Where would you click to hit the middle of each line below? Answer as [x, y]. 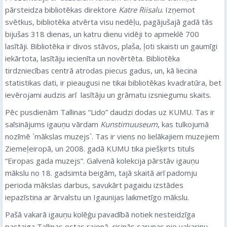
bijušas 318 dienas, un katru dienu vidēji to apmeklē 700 [102, 34]
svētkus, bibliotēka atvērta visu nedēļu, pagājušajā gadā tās [109, 22]
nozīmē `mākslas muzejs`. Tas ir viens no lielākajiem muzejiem [112, 136]
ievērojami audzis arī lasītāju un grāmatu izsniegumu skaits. [108, 95]
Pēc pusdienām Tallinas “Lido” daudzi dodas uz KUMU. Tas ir [110, 112]
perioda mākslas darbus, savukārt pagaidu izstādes [94, 185]
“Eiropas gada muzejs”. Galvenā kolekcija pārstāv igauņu [102, 161]
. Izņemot [178, 10]
